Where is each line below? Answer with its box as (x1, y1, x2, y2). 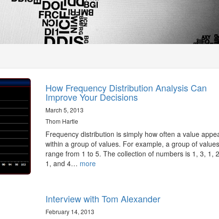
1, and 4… (45, 158, 80, 168)
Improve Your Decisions (45, 90, 138, 103)
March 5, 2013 (45, 106, 84, 114)
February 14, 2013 (45, 207, 94, 216)
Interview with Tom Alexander (45, 192, 160, 205)
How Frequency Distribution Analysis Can (45, 81, 207, 94)
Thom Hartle (45, 117, 78, 125)
